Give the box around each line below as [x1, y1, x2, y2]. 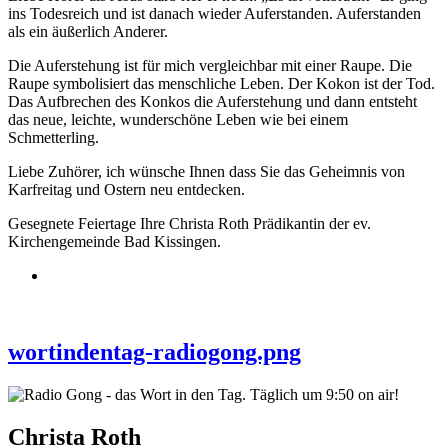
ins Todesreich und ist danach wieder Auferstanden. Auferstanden [8, 4, 421, 22]
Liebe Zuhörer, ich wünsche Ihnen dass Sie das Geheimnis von [8, 162, 405, 180]
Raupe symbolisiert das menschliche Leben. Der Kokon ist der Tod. [8, 74, 435, 92]
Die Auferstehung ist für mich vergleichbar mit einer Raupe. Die [8, 56, 412, 74]
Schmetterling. [8, 128, 99, 146]
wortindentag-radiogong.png [8, 338, 301, 365]
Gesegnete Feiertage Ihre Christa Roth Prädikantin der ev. [8, 214, 371, 232]
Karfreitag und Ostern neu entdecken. [8, 180, 245, 198]
